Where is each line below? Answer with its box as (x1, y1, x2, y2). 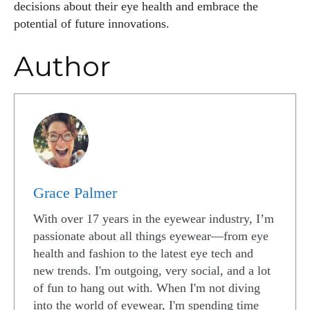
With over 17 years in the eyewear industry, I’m (33, 212, 274, 226)
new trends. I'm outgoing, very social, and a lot (33, 264, 271, 277)
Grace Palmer (33, 185, 117, 201)
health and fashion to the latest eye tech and (33, 246, 253, 260)
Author (14, 49, 111, 83)
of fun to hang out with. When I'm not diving (33, 281, 260, 295)
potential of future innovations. (14, 17, 170, 30)
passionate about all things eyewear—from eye (33, 229, 268, 243)
